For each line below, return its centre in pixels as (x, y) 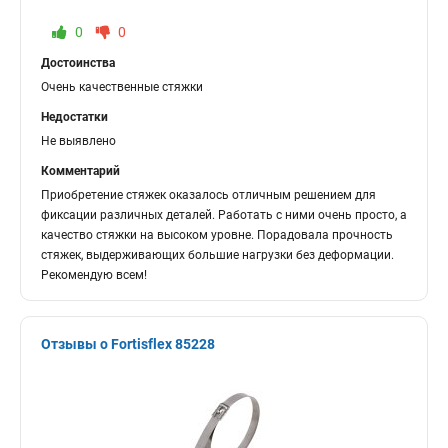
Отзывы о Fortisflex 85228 (128, 344)
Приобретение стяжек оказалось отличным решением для (208, 195)
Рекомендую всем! (94, 275)
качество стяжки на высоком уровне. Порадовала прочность (217, 235)
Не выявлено (78, 141)
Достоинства (78, 63)
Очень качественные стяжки (122, 87)
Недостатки (74, 117)
